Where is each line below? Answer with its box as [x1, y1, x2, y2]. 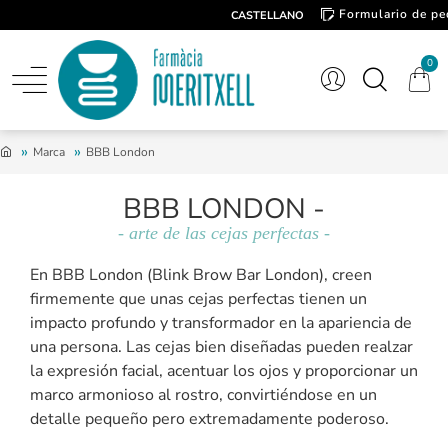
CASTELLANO [231, 8, 304, 23]
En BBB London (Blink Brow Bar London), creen [30, 264, 372, 286]
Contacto [339, 34, 396, 50]
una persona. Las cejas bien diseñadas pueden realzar [30, 336, 413, 358]
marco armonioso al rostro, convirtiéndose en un [30, 384, 377, 406]
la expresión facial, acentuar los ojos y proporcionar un [30, 360, 418, 382]
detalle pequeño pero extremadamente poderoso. [30, 408, 389, 430]
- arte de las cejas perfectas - [118, 223, 330, 243]
